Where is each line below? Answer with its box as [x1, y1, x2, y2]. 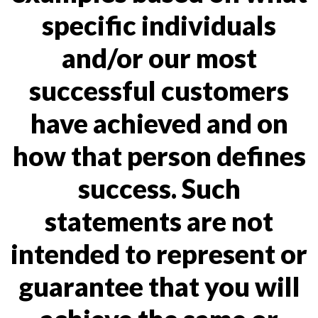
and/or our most [61, 41, 257, 74]
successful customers [29, 74, 289, 106]
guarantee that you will [18, 270, 300, 302]
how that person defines [12, 139, 306, 172]
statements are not [45, 204, 273, 237]
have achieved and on [30, 106, 288, 139]
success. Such [77, 172, 241, 204]
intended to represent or [11, 237, 307, 270]
